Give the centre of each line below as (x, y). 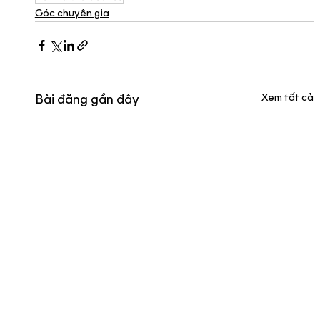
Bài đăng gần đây (87, 100)
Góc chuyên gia (72, 14)
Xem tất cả (288, 98)
